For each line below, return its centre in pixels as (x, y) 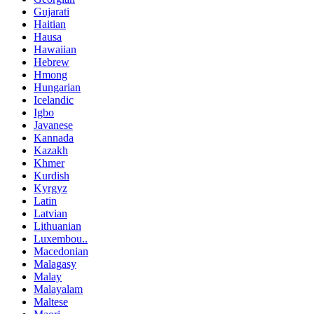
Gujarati (52, 11)
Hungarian (57, 87)
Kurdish (52, 175)
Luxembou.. (61, 238)
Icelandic (54, 100)
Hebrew (52, 62)
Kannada (54, 137)
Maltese (51, 301)
